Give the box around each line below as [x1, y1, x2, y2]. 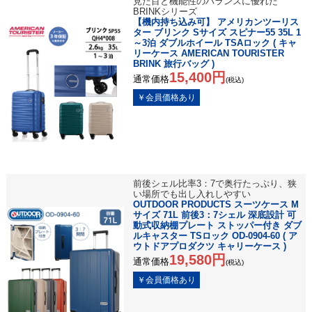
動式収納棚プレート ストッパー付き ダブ [132, 220, 302, 231]
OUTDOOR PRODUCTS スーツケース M [132, 199, 299, 210]
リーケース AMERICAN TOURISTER [132, 48, 284, 59]
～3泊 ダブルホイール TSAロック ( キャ [132, 38, 297, 49]
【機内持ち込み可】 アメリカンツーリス [132, 17, 299, 28]
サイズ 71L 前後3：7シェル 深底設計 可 [132, 210, 296, 221]
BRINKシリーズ [132, 6, 197, 17]
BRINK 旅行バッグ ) [132, 58, 214, 70]
